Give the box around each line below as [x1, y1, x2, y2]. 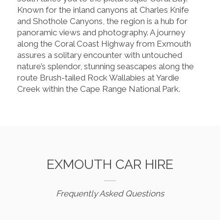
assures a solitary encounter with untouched [17, 50, 182, 60]
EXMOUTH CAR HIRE [47, 156, 173, 172]
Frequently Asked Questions [56, 188, 164, 198]
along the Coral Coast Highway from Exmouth [17, 38, 191, 49]
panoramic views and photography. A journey [17, 27, 185, 37]
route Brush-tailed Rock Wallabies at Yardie [17, 72, 179, 82]
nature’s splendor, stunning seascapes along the [17, 61, 194, 71]
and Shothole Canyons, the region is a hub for [17, 16, 188, 26]
